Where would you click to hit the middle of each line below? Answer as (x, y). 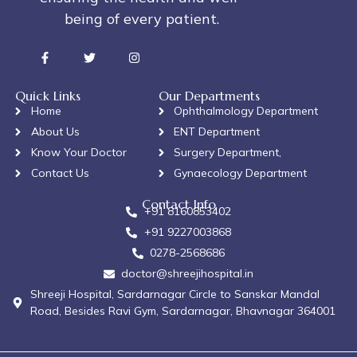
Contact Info (178, 204)
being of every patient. (141, 19)
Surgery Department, (228, 153)
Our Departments (209, 96)
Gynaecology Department (241, 173)
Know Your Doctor (78, 153)
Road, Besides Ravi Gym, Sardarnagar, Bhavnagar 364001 (182, 311)
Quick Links (48, 96)
